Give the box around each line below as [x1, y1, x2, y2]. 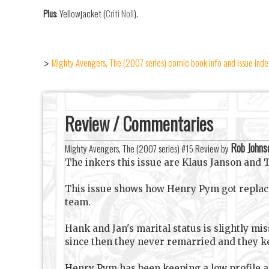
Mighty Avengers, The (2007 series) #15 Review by [65, 142, 231, 156]
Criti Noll [106, 7, 134, 20]
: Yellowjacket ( [56, 7, 106, 20]
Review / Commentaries [65, 110, 213, 138]
